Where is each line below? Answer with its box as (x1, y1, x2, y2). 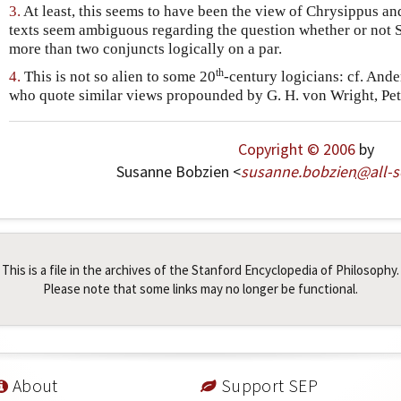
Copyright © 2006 (237, 139, 355, 160)
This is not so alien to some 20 (21, 68, 216, 86)
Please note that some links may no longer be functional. (43, 280, 358, 298)
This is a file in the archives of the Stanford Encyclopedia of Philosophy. (2, 261, 399, 279)
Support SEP (217, 375, 319, 397)
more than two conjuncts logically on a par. (9, 40, 282, 58)
